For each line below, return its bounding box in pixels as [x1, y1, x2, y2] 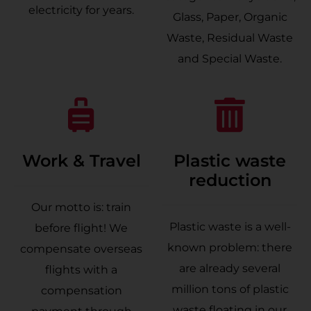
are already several [179, 262, 280, 275]
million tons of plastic [171, 283, 289, 296]
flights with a [45, 263, 117, 276]
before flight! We [35, 221, 128, 235]
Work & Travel [22, 151, 141, 171]
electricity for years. [28, 3, 134, 17]
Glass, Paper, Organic [172, 10, 287, 24]
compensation [40, 284, 122, 297]
